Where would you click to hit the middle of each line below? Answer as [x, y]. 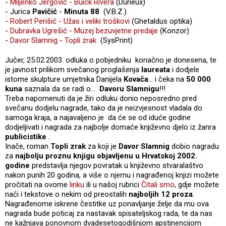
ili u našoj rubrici [113, 184]
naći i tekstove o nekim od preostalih [67, 194]
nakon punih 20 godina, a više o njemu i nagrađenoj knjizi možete [112, 175]
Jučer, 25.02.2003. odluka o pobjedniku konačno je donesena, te [111, 60]
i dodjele [186, 69]
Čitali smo [158, 184]
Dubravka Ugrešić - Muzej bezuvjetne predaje [84, 31]
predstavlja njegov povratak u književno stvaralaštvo [118, 165]
